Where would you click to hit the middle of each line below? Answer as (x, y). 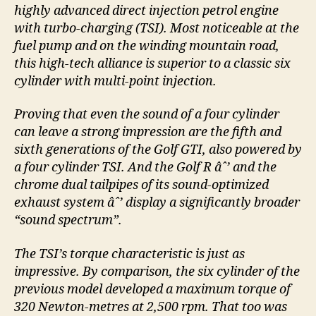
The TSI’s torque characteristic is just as (129, 254)
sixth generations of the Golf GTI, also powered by (158, 150)
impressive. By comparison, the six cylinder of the (157, 272)
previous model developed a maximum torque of (152, 289)
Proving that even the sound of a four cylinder (147, 115)
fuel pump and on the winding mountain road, (147, 46)
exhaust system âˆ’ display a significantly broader (157, 203)
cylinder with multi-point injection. (115, 81)
